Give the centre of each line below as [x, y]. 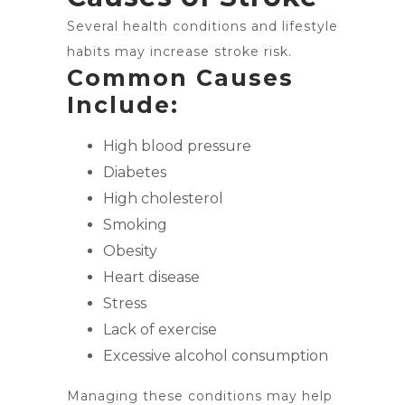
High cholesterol [163, 198]
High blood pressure [177, 146]
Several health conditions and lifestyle [202, 26]
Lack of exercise [160, 330]
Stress [125, 303]
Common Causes [180, 78]
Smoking [135, 225]
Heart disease [151, 277]
